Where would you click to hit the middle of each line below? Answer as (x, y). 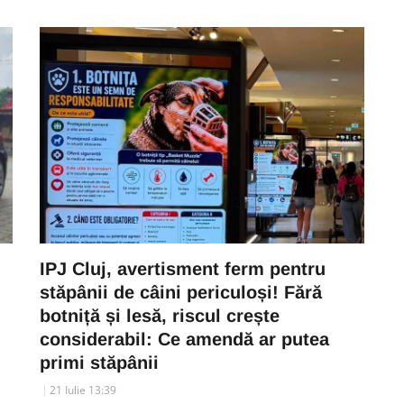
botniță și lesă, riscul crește (160, 316)
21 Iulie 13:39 (83, 390)
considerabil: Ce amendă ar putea (184, 339)
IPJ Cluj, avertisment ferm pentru (183, 269)
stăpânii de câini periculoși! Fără (181, 292)
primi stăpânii (99, 363)
